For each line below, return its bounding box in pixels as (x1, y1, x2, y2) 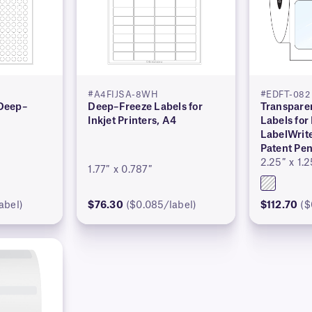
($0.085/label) (125, 201, 197, 211)
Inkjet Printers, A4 (88, 116, 177, 127)
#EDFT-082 (260, 91, 311, 100)
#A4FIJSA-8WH (88, 91, 159, 100)
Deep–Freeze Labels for (88, 102, 203, 113)
